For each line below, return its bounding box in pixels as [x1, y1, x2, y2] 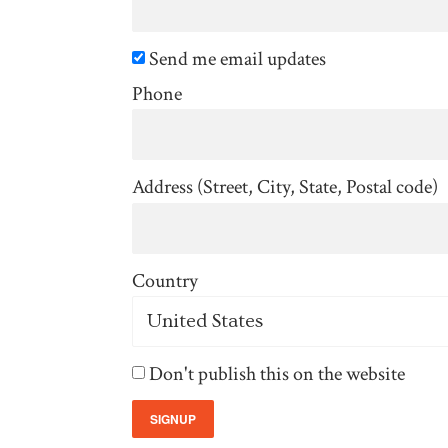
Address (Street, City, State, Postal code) [132, 174, 438, 201]
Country [132, 267, 198, 294]
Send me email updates [145, 45, 326, 72]
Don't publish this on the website [145, 361, 405, 388]
